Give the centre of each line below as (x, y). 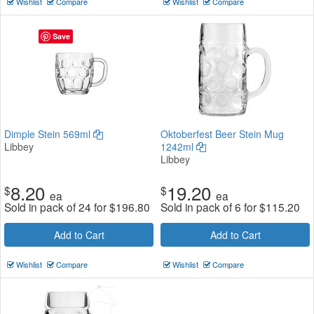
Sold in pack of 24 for (57, 206)
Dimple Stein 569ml (49, 134)
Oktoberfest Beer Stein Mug (222, 134)
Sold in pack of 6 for (210, 206)
